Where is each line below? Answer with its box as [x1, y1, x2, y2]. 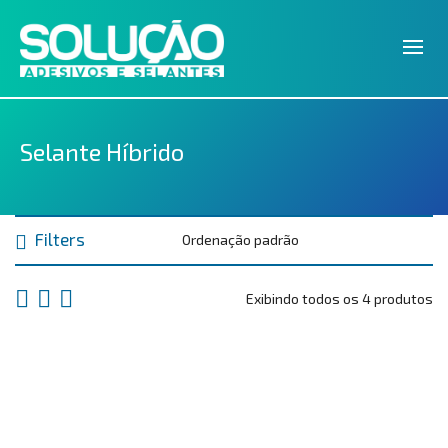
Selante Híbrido [20, 136, 184, 166]
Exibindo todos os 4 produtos [246, 289, 433, 307]
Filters [35, 228, 85, 249]
